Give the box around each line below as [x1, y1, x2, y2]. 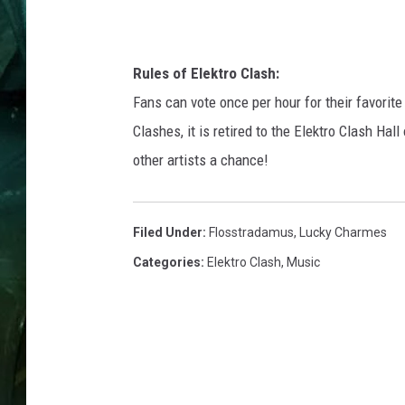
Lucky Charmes [299, 225, 387, 240]
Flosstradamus [209, 225, 294, 240]
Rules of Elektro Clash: [133, 64, 279, 82]
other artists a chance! [133, 151, 268, 169]
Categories [133, 255, 201, 269]
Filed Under [133, 225, 202, 240]
